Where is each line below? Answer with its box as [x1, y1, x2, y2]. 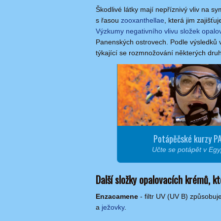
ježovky [102, 203, 124, 211]
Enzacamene [96, 192, 140, 200]
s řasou [96, 16, 121, 24]
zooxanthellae [121, 16, 164, 24]
